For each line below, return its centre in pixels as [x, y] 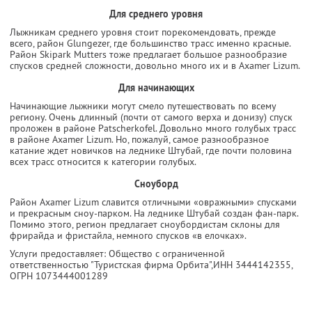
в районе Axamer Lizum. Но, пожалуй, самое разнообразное [139, 139]
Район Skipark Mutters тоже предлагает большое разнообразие [148, 54]
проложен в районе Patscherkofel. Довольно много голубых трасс [153, 128]
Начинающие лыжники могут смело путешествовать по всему [143, 106]
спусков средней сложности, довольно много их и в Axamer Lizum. [155, 65]
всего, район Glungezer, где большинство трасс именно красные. [150, 43]
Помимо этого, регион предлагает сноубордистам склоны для [145, 224]
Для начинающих [156, 87]
